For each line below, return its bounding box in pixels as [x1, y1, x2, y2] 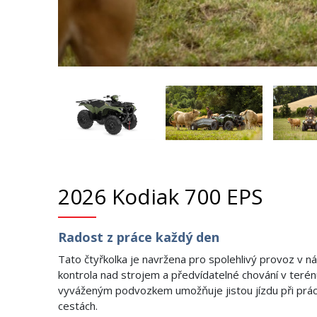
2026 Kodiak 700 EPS [58, 182, 263, 212]
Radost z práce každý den [58, 229, 219, 246]
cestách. [58, 299, 98, 313]
